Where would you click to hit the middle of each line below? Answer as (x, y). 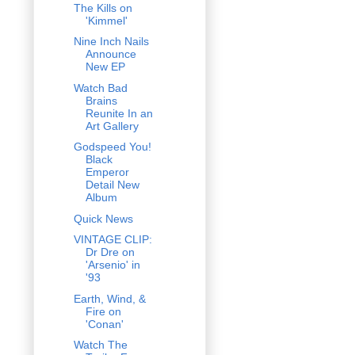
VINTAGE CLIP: (113, 240)
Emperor (107, 172)
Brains (101, 100)
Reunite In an (119, 113)
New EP (105, 67)
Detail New (112, 185)
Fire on (103, 311)
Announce (111, 54)
